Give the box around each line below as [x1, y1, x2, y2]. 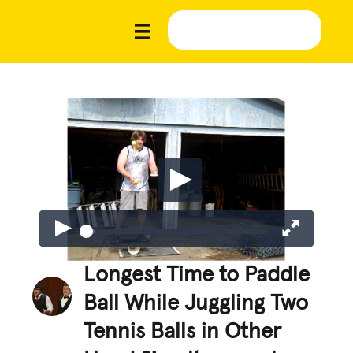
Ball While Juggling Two [84, 292, 309, 314]
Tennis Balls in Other [84, 320, 282, 343]
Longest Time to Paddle [84, 263, 310, 286]
